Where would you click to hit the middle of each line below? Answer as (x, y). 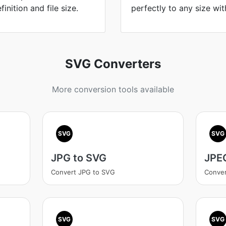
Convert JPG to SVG (83, 172)
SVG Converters (113, 64)
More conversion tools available (113, 89)
